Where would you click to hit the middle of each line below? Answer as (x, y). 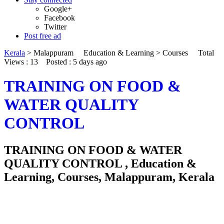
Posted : (56, 61)
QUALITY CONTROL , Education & (100, 163)
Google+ (58, 8)
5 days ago (90, 61)
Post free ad (42, 35)
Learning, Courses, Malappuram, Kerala (109, 177)
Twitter (55, 26)
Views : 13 (22, 61)
